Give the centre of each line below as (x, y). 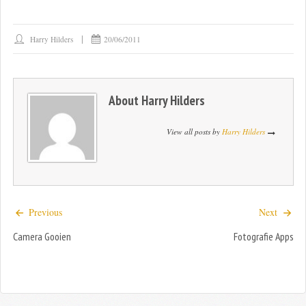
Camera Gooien (42, 236)
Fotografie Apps (263, 236)
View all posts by (194, 131)
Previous (44, 212)
